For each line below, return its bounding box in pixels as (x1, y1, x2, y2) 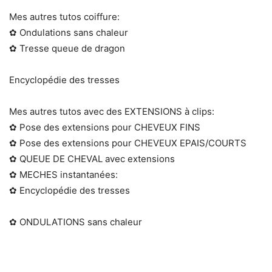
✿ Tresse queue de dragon (9, 42, 125, 55)
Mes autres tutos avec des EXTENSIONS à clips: (9, 106, 214, 118)
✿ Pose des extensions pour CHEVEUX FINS (9, 121, 200, 134)
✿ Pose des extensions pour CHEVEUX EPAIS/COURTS (9, 137, 246, 149)
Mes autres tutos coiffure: (9, 11, 120, 23)
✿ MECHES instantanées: (9, 169, 118, 181)
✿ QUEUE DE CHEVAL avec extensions (9, 153, 175, 165)
